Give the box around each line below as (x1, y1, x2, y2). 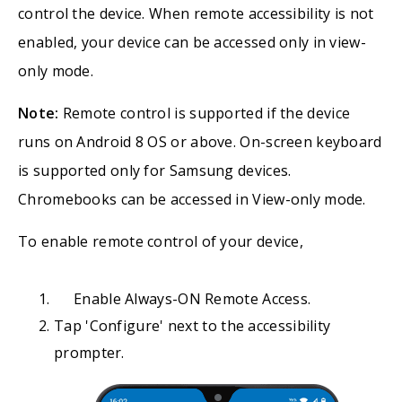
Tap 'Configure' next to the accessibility (54, 316, 331, 336)
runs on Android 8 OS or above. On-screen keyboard (18, 132, 382, 152)
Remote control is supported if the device (58, 103, 351, 123)
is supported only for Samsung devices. (18, 161, 292, 180)
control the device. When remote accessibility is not (18, 4, 374, 23)
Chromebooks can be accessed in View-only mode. (18, 189, 366, 209)
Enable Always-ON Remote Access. (74, 289, 311, 309)
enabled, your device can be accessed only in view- (18, 32, 366, 52)
